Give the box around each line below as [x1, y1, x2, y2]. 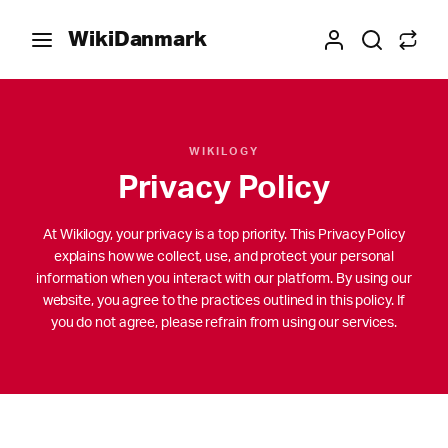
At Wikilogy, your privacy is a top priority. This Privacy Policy [43, 228, 405, 242]
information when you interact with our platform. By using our [36, 272, 412, 286]
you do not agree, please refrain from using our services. [50, 316, 398, 330]
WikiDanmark [68, 29, 207, 50]
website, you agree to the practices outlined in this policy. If [42, 294, 406, 308]
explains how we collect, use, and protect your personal [53, 250, 395, 264]
